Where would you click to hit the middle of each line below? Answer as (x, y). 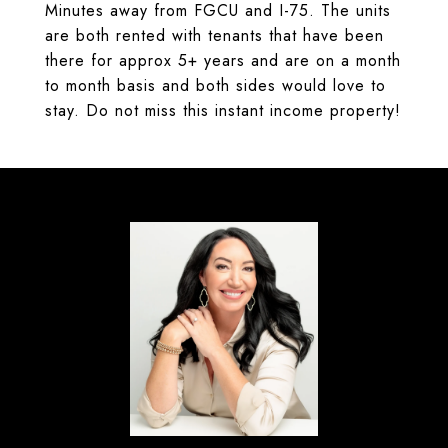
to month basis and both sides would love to (215, 85)
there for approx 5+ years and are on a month (223, 60)
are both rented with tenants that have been (214, 35)
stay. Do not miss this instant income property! (223, 110)
